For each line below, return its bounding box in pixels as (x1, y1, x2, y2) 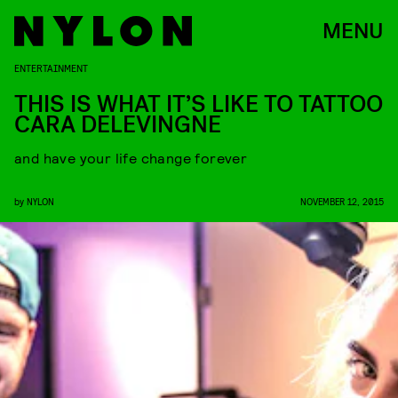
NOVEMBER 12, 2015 (300, 195, 384, 207)
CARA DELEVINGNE (14, 109, 221, 140)
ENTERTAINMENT (14, 61, 88, 74)
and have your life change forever (14, 149, 248, 166)
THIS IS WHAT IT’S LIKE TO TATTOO (14, 89, 383, 120)
